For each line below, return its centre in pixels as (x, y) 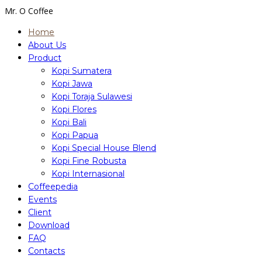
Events (42, 199)
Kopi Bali (69, 122)
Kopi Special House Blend (104, 148)
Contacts (46, 251)
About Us (47, 45)
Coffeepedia (53, 187)
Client (40, 212)
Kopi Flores (74, 109)
